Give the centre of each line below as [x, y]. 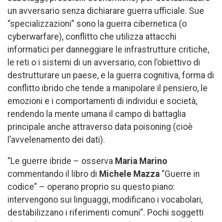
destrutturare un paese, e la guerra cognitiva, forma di [111, 75]
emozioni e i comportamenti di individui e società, [102, 101]
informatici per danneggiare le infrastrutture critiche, [108, 49]
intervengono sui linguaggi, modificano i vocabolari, [105, 200]
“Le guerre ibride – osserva [61, 161]
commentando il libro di [53, 174]
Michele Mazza [130, 174]
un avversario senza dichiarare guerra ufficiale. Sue [106, 11]
